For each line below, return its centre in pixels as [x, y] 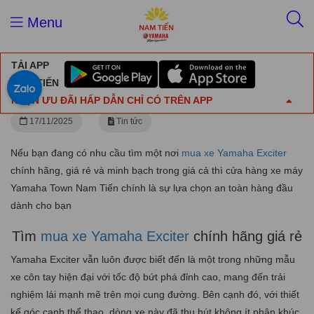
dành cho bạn [41, 205]
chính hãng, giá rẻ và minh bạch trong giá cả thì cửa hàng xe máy [157, 170]
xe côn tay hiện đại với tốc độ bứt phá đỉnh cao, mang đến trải [148, 277]
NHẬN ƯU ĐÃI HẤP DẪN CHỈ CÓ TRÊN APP [112, 100]
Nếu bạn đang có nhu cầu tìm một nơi [96, 153]
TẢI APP [30, 65]
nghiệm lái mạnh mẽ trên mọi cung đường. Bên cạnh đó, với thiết [155, 294]
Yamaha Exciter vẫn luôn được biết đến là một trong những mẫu [153, 259]
